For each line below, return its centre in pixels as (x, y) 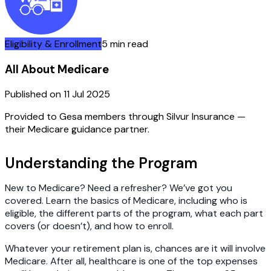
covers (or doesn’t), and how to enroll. (90, 226)
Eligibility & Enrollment (53, 44)
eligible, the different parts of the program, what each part (134, 214)
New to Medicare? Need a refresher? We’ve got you (119, 188)
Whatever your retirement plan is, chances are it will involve (135, 249)
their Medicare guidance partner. (77, 129)
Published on (33, 94)
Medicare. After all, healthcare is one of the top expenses (131, 261)
